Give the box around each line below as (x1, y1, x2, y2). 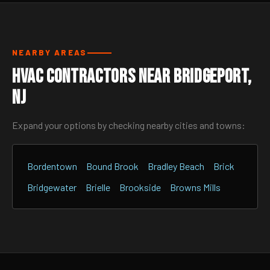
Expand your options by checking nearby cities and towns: (12, 119, 245, 131)
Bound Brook (86, 160, 139, 172)
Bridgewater (27, 181, 77, 193)
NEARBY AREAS (12, 48, 87, 57)
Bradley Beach (148, 160, 204, 172)
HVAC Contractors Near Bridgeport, (12, 65, 253, 89)
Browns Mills (170, 181, 221, 193)
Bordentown (27, 160, 77, 172)
